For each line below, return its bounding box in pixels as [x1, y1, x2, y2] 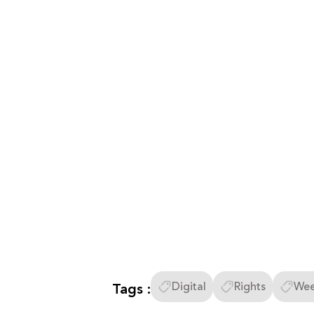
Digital [172, 278, 206, 295]
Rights [234, 278, 266, 295]
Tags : [112, 278, 151, 301]
